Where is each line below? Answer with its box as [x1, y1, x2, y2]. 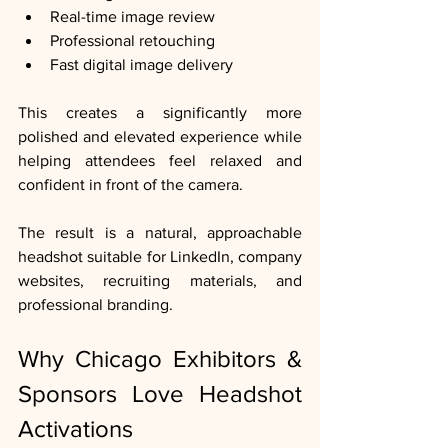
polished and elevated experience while [18, 128, 302, 146]
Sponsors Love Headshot [18, 380, 302, 408]
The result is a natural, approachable [18, 224, 302, 242]
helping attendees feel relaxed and [18, 152, 302, 170]
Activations [18, 415, 133, 443]
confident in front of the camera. [18, 176, 243, 194]
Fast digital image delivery [50, 56, 233, 74]
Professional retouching [50, 32, 215, 50]
